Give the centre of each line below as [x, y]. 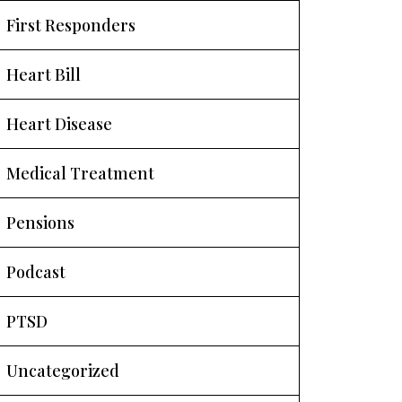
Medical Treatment [80, 173]
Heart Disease [59, 124]
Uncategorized [63, 371]
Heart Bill [44, 74]
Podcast [36, 272]
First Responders [71, 25]
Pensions [40, 223]
